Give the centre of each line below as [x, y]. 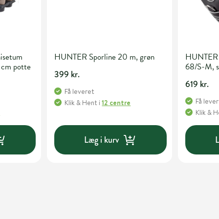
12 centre [116, 103]
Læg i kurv [102, 140]
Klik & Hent [81, 103]
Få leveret [80, 92]
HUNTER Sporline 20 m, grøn [105, 57]
